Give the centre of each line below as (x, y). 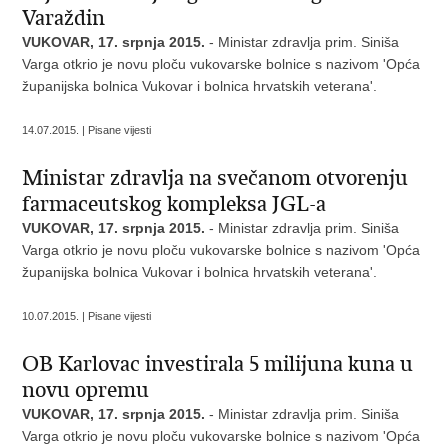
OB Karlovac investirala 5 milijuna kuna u (218, 364)
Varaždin (64, 18)
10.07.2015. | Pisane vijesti (87, 316)
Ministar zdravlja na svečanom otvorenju (215, 178)
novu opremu (86, 390)
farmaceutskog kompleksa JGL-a (174, 204)
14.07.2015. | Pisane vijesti (87, 130)
